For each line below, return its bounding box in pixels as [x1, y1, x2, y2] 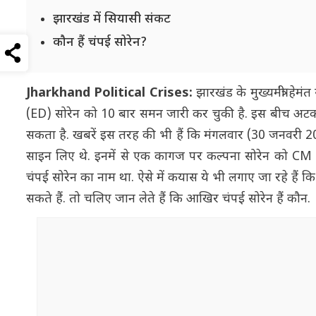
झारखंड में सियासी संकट [53, 11, 171, 28]
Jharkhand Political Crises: [26, 85, 193, 102]
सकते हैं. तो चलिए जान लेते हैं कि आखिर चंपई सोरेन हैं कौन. [26, 190, 314, 207]
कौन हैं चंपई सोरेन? [53, 34, 150, 51]
